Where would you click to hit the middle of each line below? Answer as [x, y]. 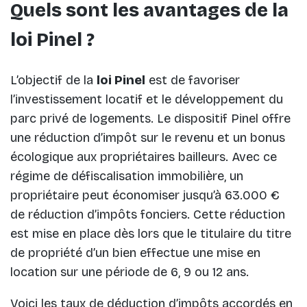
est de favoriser [193, 80]
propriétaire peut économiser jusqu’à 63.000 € [145, 195]
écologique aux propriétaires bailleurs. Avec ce [144, 157]
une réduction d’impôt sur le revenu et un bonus [148, 137]
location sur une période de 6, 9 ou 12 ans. [130, 272]
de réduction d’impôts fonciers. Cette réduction [148, 214]
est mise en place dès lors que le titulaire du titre [151, 233]
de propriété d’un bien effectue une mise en [135, 253]
